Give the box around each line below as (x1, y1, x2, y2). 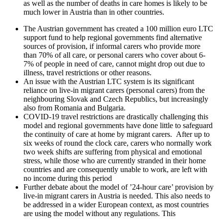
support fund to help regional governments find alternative (23, 33, 202, 42)
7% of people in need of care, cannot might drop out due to (23, 60, 205, 68)
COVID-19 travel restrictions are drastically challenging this (23, 112, 208, 121)
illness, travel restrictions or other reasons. (23, 68, 152, 77)
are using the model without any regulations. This (23, 209, 175, 218)
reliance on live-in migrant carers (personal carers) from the (23, 86, 205, 95)
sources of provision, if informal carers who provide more (23, 42, 200, 51)
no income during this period (23, 174, 112, 183)
